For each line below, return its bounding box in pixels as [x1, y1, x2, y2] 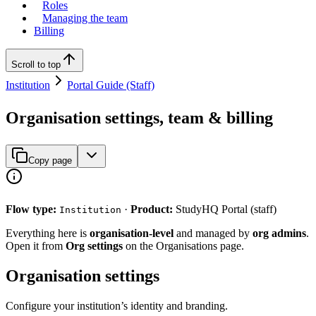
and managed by [174, 227, 253, 240]
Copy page [28, 155, 72, 166]
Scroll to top [11, 59, 61, 70]
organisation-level [90, 227, 174, 240]
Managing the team [42, 12, 128, 24]
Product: [130, 203, 173, 216]
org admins [253, 227, 306, 240]
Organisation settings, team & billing [6, 109, 273, 127]
